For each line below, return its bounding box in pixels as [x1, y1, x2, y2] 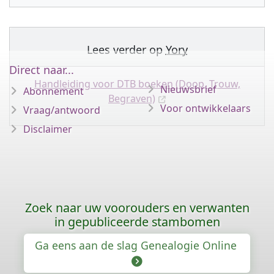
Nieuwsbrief [160, 83, 217, 96]
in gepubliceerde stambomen [54, 213, 220, 230]
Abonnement [23, 84, 84, 98]
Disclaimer [23, 122, 72, 136]
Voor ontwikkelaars [160, 102, 251, 115]
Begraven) [108, 91, 155, 105]
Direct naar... [9, 62, 74, 77]
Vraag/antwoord [23, 103, 100, 117]
